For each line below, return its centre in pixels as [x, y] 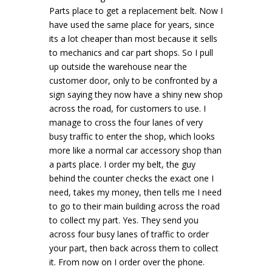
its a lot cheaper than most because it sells [133, 39]
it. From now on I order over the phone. [127, 262]
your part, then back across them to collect [134, 248]
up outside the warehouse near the [118, 66]
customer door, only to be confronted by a [133, 80]
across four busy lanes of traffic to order [129, 234]
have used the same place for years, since [131, 25]
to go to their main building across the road [134, 206]
